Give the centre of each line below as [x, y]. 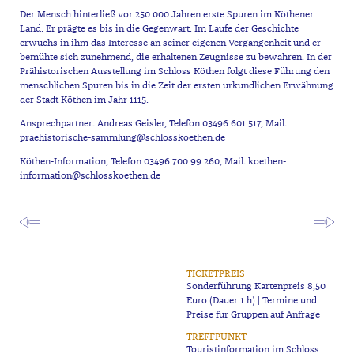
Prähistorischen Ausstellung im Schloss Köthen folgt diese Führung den [174, 71]
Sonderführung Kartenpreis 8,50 [256, 287]
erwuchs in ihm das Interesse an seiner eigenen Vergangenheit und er [170, 43]
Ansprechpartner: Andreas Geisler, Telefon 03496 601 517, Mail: [153, 124]
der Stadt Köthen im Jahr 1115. [84, 100]
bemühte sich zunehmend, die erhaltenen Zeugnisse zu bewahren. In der [175, 57]
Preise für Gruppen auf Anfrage [254, 315]
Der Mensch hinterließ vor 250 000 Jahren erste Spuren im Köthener [166, 14]
